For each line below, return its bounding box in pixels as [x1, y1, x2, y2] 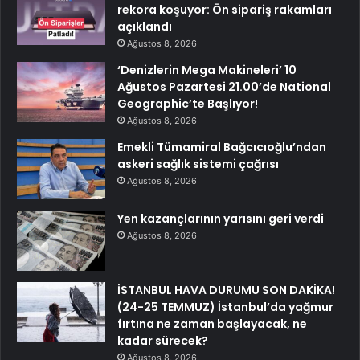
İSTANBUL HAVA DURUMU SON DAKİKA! [117, 281, 335, 298]
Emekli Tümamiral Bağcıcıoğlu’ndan [117, 138, 326, 155]
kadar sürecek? [117, 332, 208, 349]
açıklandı [117, 18, 172, 35]
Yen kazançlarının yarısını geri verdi [117, 210, 324, 227]
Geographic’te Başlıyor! [117, 95, 258, 112]
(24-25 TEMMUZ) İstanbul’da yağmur [117, 298, 333, 315]
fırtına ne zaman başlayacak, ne [117, 315, 307, 332]
